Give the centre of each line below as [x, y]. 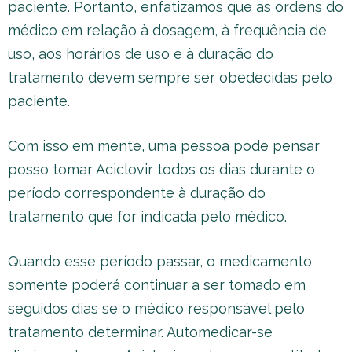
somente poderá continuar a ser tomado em [157, 285]
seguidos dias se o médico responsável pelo [156, 308]
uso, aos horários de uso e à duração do [141, 54]
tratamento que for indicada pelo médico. [147, 216]
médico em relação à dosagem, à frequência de [167, 30]
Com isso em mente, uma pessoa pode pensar [164, 146]
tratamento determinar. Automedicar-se [140, 332]
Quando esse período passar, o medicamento [160, 261]
